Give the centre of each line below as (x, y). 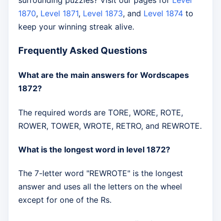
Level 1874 (163, 14)
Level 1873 (103, 14)
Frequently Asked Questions (83, 51)
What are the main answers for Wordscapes (104, 75)
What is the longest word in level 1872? (94, 149)
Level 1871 (59, 14)
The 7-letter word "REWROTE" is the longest (101, 173)
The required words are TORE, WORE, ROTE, (101, 112)
